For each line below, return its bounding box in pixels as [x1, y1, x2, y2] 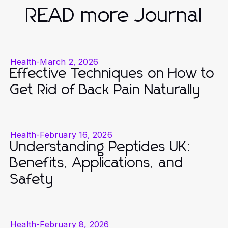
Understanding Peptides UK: [10, 139, 192, 154]
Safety [10, 172, 53, 187]
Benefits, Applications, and [10, 156, 184, 170]
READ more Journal [25, 5, 203, 26]
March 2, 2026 [40, 56, 99, 67]
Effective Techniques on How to [10, 66, 215, 81]
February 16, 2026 [40, 129, 112, 140]
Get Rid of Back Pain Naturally [10, 82, 201, 97]
